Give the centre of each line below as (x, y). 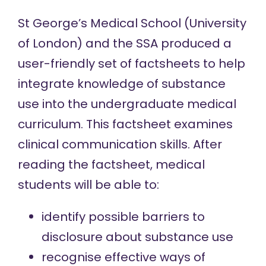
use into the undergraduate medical (127, 104)
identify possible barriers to (123, 217)
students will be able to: (88, 185)
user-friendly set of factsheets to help (131, 64)
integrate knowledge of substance (121, 84)
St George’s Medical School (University (132, 23)
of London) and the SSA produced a (124, 43)
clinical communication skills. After (120, 144)
